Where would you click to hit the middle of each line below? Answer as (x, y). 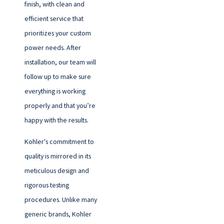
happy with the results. (56, 120)
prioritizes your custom (57, 33)
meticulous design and (56, 170)
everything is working (55, 91)
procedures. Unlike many (60, 199)
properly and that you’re (60, 105)
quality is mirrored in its (57, 156)
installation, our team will (60, 62)
